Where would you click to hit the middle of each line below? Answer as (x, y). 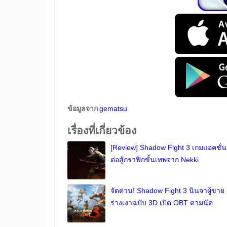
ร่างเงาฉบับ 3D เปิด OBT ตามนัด (162, 203)
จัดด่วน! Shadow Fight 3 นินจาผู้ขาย (167, 191)
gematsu (113, 108)
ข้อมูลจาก (83, 108)
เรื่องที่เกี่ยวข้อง (102, 130)
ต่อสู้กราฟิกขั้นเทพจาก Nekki (155, 160)
